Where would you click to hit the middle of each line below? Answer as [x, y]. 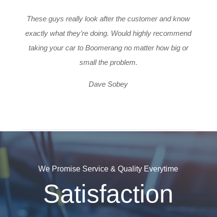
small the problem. [108, 62]
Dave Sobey [108, 84]
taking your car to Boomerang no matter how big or [108, 48]
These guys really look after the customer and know [108, 19]
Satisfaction [108, 194]
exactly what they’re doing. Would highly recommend [108, 33]
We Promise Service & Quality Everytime [108, 169]
